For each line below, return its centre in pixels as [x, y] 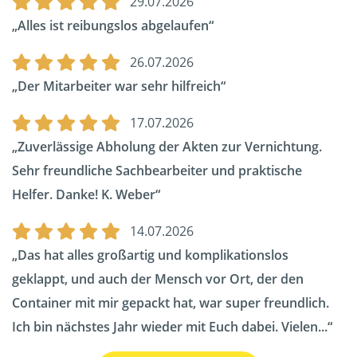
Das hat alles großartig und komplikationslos [153, 255]
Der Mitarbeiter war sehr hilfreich [119, 86]
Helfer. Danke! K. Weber [84, 195]
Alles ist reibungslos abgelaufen [113, 26]
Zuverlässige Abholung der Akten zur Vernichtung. [170, 147]
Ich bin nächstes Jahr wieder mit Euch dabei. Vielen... [170, 327]
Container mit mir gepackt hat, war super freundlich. [171, 303]
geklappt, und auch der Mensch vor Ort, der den [158, 279]
